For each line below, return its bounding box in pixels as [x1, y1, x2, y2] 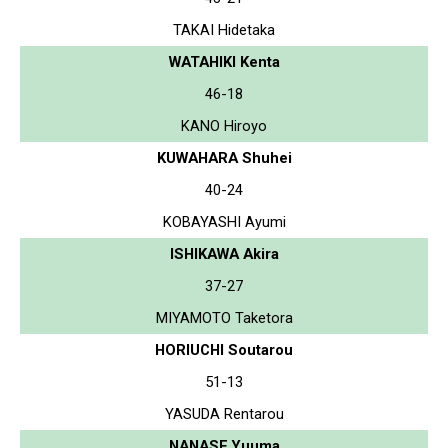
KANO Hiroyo [181, 116, 267, 135]
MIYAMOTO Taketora [155, 308, 293, 327]
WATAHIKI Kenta [168, 52, 280, 71]
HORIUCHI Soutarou [155, 340, 293, 359]
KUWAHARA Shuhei [156, 148, 292, 167]
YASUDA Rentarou [164, 404, 284, 423]
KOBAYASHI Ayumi [162, 212, 286, 231]
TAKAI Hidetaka [173, 20, 275, 39]
